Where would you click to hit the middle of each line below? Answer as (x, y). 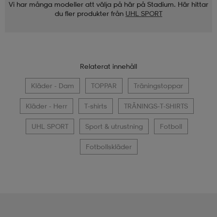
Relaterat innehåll (108, 66)
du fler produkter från (89, 13)
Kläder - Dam (52, 85)
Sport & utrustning (114, 126)
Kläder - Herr (46, 106)
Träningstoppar (158, 85)
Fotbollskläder (108, 146)
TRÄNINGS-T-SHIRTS (156, 106)
